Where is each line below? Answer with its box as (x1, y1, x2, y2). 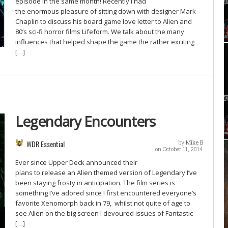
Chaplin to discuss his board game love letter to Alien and (15, 17, 192, 26)
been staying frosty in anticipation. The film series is (15, 178, 175, 187)
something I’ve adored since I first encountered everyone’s (15, 188, 196, 197)
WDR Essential (26, 138, 65, 149)
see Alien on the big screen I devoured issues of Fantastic (15, 209, 193, 218)
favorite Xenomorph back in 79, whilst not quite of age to (15, 198, 190, 208)
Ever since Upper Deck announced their (15, 158, 137, 167)
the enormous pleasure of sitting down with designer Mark (15, 7, 196, 16)
